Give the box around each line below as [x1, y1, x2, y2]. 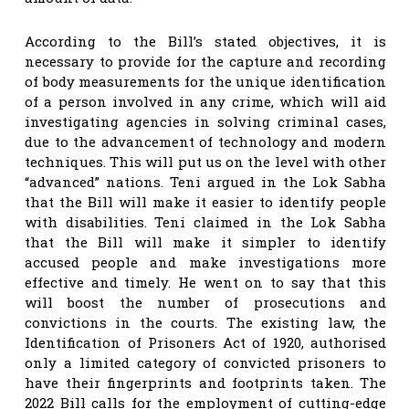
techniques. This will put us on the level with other [25, 152, 386, 171]
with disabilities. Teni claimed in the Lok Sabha [25, 212, 386, 231]
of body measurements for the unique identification [25, 71, 386, 90]
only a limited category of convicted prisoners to [25, 352, 386, 372]
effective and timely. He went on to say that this [25, 272, 386, 291]
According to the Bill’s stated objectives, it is [25, 31, 386, 50]
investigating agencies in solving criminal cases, [25, 111, 386, 131]
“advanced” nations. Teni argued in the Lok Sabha [25, 172, 386, 191]
